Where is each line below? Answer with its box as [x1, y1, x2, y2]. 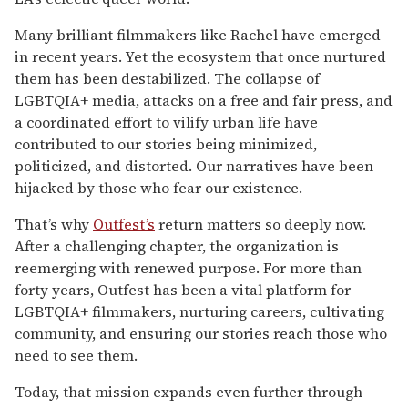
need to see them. [15, 344, 138, 365]
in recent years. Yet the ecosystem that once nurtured [15, 46, 386, 66]
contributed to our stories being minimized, [15, 133, 317, 154]
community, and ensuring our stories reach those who [15, 322, 387, 343]
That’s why [15, 213, 93, 234]
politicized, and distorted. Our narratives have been [15, 155, 373, 176]
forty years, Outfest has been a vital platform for [15, 279, 351, 300]
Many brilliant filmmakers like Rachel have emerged [15, 24, 381, 45]
